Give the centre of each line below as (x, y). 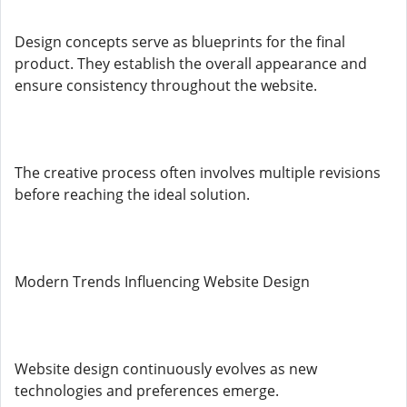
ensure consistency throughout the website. (166, 85)
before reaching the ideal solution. (132, 194)
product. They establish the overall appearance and (191, 64)
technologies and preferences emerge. (147, 391)
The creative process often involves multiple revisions (198, 173)
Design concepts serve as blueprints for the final (180, 42)
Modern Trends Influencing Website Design (162, 282)
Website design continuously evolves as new (166, 369)
